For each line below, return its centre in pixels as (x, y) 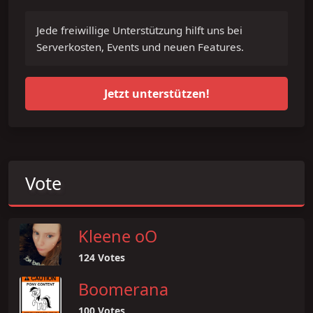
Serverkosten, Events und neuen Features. (140, 46)
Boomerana (123, 289)
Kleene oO (118, 236)
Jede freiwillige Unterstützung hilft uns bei (139, 30)
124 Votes (102, 257)
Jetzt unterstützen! (156, 93)
